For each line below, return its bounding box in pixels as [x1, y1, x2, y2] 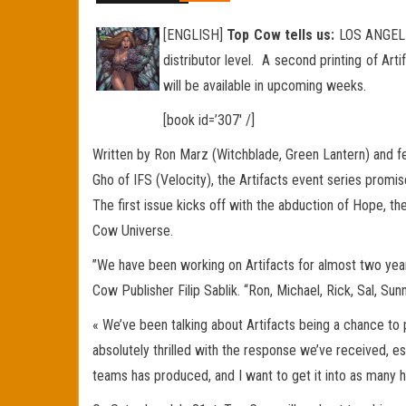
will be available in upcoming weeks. [163, 77, 366, 94]
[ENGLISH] [163, 26, 227, 43]
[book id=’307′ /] [163, 111, 255, 129]
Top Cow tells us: [227, 26, 335, 43]
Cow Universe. [92, 222, 173, 239]
